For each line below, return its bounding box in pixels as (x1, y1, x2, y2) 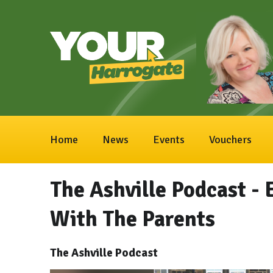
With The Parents (50, 205, 215, 233)
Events (153, 133, 185, 146)
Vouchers (209, 133, 252, 146)
